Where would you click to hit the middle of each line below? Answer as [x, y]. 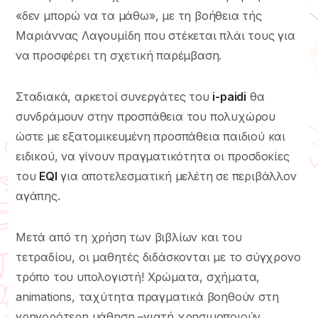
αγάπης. [38, 196]
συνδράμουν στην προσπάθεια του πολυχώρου [146, 117]
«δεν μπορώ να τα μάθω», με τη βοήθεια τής [139, 16]
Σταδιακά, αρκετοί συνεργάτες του [114, 97]
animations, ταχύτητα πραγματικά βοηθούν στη [147, 297]
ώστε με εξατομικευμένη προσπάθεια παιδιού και [150, 137]
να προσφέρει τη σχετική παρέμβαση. [119, 56]
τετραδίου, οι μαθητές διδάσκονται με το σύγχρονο [158, 257]
